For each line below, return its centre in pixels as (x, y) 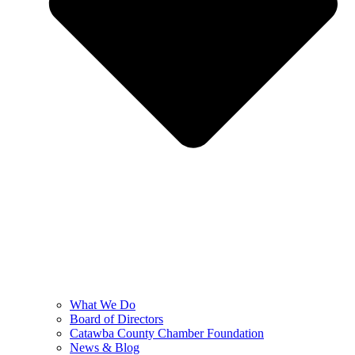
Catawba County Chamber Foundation (167, 334)
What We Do (103, 305)
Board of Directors (116, 319)
